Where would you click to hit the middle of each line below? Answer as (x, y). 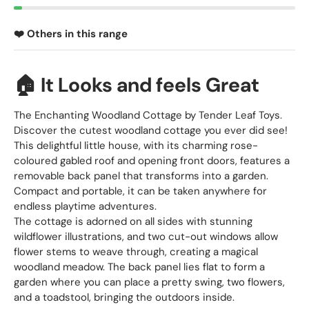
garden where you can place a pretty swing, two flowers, (149, 282)
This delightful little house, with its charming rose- (136, 146)
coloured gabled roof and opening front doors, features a (152, 161)
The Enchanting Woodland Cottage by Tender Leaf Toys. (148, 116)
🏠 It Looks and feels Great (137, 84)
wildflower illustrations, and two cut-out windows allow (146, 237)
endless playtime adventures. (85, 207)
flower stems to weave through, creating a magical (136, 252)
